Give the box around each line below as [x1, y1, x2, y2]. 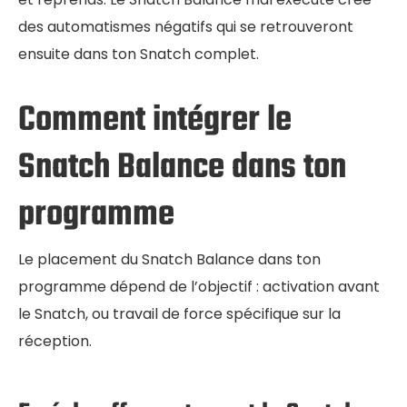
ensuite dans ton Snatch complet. [18, 44, 259, 65]
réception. [18, 331, 92, 352]
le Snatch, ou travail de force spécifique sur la [18, 303, 341, 325]
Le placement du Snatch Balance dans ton [18, 249, 321, 271]
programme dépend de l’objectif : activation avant [18, 276, 380, 298]
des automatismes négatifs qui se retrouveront [18, 16, 353, 38]
